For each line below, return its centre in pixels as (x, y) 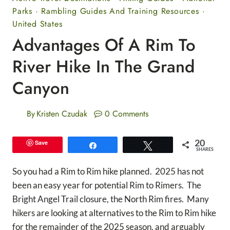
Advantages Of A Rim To (104, 45)
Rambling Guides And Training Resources (120, 11)
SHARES (205, 149)
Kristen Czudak (62, 113)
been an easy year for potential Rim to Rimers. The (107, 185)
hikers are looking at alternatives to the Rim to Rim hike (114, 213)
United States (37, 24)
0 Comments (126, 113)
